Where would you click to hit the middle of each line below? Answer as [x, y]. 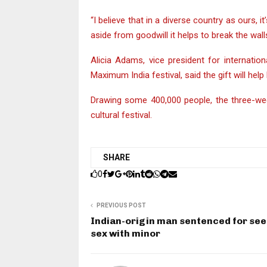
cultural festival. [121, 115]
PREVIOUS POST [121, 205]
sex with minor [125, 233]
